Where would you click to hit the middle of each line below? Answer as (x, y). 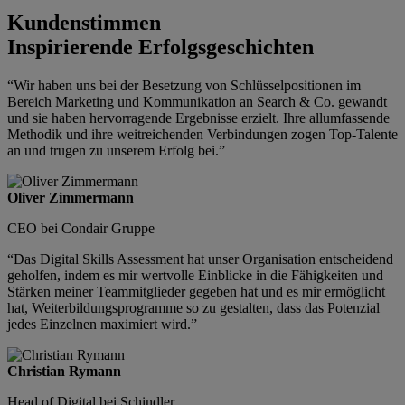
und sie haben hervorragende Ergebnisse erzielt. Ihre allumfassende (198, 118)
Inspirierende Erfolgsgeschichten (160, 47)
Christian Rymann (64, 372)
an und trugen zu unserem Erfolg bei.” (116, 151)
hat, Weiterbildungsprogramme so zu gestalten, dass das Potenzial (193, 308)
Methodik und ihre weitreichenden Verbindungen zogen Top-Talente (202, 135)
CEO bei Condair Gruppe (81, 229)
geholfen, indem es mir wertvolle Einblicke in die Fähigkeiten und (195, 276)
